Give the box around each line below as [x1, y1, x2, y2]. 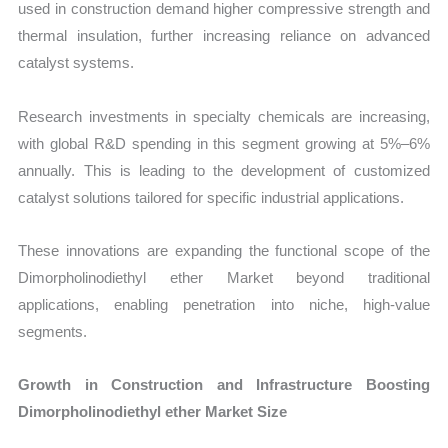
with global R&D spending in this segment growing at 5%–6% [18, 134, 430, 152]
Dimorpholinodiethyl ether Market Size [18, 403, 288, 421]
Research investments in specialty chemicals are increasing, [18, 107, 430, 125]
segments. [18, 322, 88, 340]
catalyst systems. [18, 54, 135, 72]
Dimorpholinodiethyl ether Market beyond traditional [18, 268, 430, 286]
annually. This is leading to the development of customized [18, 161, 430, 179]
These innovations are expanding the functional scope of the [18, 241, 430, 259]
